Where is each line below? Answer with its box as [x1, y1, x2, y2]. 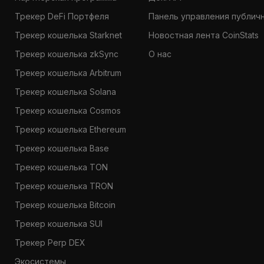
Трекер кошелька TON [14, 161, 108, 172]
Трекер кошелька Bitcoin [14, 199, 115, 210]
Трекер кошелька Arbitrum [14, 67, 121, 78]
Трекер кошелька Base [14, 143, 109, 153]
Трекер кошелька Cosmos [14, 105, 121, 115]
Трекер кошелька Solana [14, 86, 116, 97]
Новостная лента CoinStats [148, 29, 259, 40]
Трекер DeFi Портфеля [14, 11, 109, 21]
